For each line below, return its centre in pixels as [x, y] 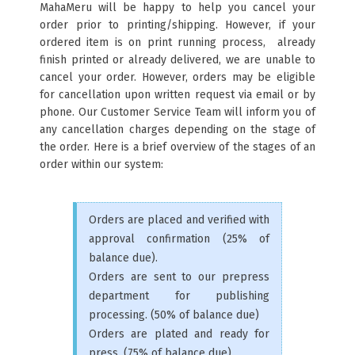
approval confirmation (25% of [179, 239]
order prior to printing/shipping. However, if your [177, 25]
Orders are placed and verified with [179, 220]
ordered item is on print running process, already [177, 42]
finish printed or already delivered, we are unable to [177, 60]
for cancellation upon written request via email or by [177, 95]
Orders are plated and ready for [179, 334]
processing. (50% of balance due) [174, 315]
